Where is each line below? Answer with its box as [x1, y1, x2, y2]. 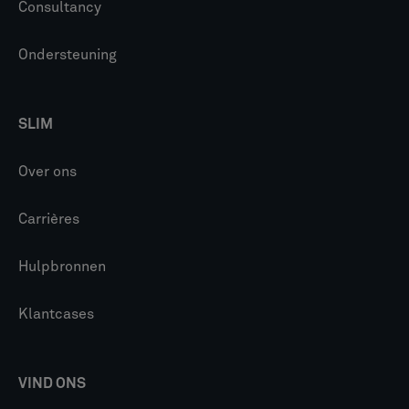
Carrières [18, 212, 79, 226]
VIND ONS [18, 376, 86, 391]
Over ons [18, 164, 77, 179]
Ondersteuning [18, 47, 117, 62]
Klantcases [18, 307, 94, 321]
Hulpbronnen [18, 259, 106, 274]
